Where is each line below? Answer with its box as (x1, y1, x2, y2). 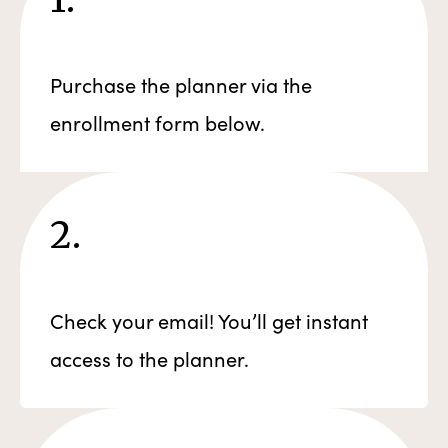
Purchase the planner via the (50, 71, 312, 99)
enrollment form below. (50, 109, 265, 137)
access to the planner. (50, 345, 249, 373)
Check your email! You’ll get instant (50, 307, 368, 335)
